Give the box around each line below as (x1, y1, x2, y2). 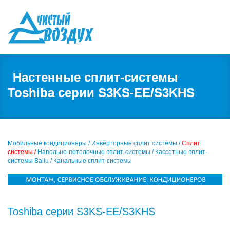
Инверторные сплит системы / (91, 140, 180, 147)
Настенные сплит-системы (13, 70, 178, 84)
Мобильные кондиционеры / (8, 140, 90, 147)
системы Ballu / (8, 157, 52, 164)
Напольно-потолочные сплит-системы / (37, 148, 154, 156)
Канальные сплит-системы (53, 157, 132, 164)
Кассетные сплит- (155, 148, 207, 156)
